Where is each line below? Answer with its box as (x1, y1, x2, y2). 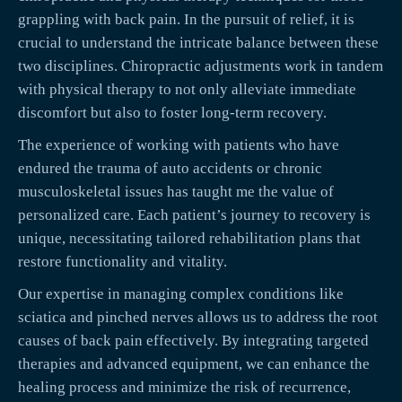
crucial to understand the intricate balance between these (18, 34, 379, 52)
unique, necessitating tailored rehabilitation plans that (18, 230, 361, 248)
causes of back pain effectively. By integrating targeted (18, 332, 369, 350)
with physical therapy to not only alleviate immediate (18, 81, 356, 99)
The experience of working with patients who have (18, 136, 339, 154)
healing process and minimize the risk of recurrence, (18, 379, 351, 397)
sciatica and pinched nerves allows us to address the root (18, 309, 378, 327)
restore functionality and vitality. (18, 253, 227, 271)
